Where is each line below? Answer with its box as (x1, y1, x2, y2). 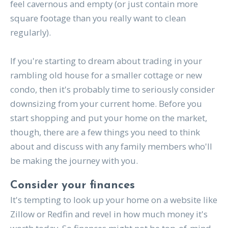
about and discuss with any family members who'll (10, 140, 212, 153)
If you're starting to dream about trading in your (10, 55, 202, 67)
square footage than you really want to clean (10, 12, 186, 24)
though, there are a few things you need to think (10, 126, 200, 138)
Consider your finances (10, 180, 135, 191)
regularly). (10, 26, 51, 39)
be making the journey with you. (10, 155, 138, 167)
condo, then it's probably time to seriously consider (10, 83, 215, 96)
